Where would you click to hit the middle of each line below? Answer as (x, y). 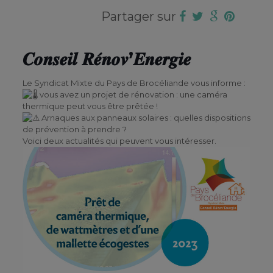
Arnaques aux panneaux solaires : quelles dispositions (145, 118)
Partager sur (140, 16)
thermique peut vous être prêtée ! (90, 106)
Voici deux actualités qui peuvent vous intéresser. (119, 141)
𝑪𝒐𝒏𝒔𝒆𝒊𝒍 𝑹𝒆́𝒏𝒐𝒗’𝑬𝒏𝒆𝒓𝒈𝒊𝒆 (107, 59)
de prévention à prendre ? (74, 129)
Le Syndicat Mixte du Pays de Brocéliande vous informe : (134, 83)
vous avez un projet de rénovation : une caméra (132, 94)
